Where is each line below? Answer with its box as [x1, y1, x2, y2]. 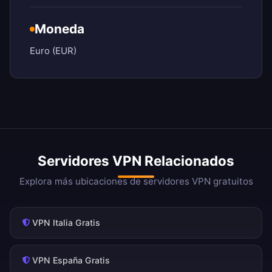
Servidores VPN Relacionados [38, 152, 234, 169]
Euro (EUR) [30, 45, 76, 57]
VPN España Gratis [32, 255, 110, 266]
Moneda [35, 21, 84, 37]
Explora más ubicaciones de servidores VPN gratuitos [19, 175, 253, 188]
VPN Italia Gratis [32, 217, 100, 228]
